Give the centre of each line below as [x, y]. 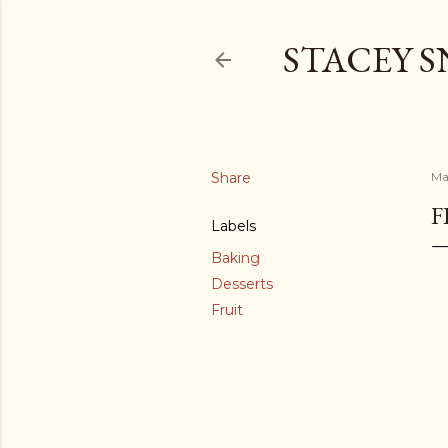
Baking [235, 258]
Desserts [242, 284]
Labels [233, 226]
